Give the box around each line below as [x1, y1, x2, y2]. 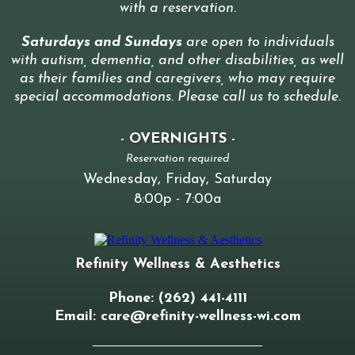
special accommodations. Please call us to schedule [14, 89, 338, 105]
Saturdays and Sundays [21, 34, 182, 50]
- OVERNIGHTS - [120, 131, 235, 147]
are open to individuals [181, 34, 334, 50]
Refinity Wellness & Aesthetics [74, 257, 281, 273]
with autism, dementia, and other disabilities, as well [11, 52, 344, 68]
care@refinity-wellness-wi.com [100, 309, 301, 325]
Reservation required [126, 152, 229, 165]
